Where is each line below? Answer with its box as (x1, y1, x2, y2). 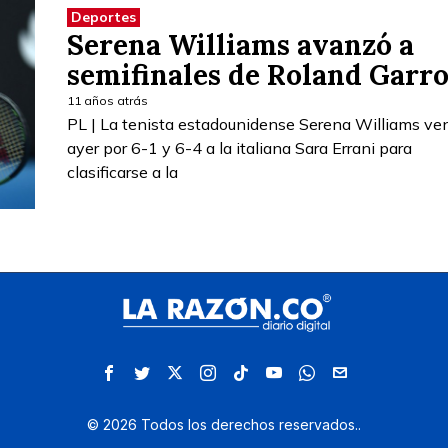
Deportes (71, 7, 136, 26)
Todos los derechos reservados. (137, 415, 358, 433)
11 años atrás (67, 92, 148, 108)
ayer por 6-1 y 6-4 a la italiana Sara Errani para (67, 137, 412, 158)
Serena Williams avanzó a (67, 26, 414, 63)
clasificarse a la (67, 161, 178, 182)
